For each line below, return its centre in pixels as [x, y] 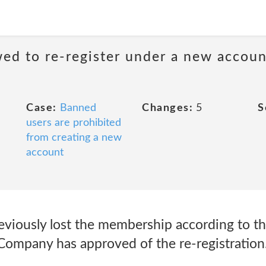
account [45, 153]
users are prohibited [74, 123]
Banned [78, 108]
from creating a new [74, 138]
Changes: [167, 108]
